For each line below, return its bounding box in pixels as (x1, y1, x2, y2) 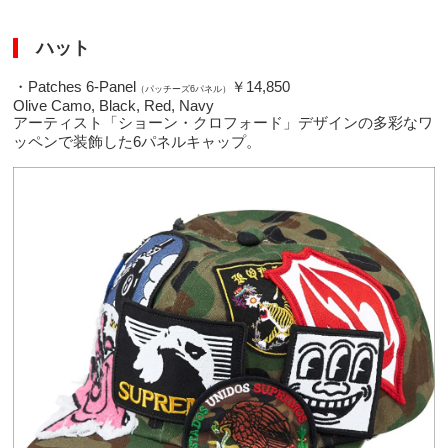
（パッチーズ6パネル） (136, 83, 232, 94)
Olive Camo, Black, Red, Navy (13, 96, 215, 114)
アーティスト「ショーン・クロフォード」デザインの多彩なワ (13, 113, 434, 131)
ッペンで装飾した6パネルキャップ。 (13, 132, 262, 150)
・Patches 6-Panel (13, 77, 137, 95)
